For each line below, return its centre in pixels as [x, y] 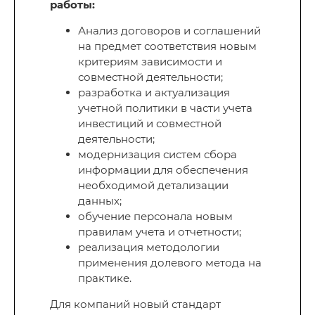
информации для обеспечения [163, 170]
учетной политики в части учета [165, 108]
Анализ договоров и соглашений [169, 31]
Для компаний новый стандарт [135, 304]
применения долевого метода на [170, 263]
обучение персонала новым [155, 217]
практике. [105, 278]
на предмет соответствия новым [167, 46]
